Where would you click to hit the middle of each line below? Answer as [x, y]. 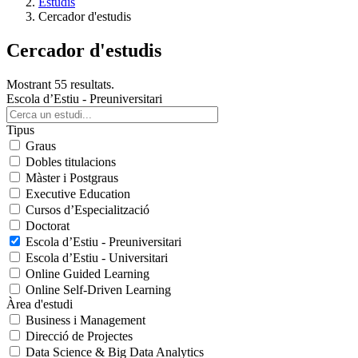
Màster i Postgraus [72, 177]
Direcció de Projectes [79, 336]
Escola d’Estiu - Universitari [97, 257]
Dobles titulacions [71, 161]
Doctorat [48, 225]
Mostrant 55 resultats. [60, 84]
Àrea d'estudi [40, 304]
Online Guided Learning [88, 273]
